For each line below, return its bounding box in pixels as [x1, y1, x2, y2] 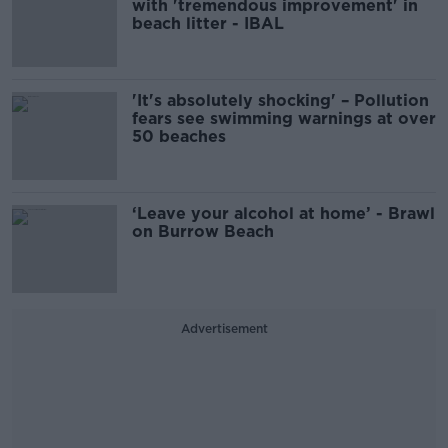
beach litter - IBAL [132, 13, 284, 33]
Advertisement [180, 320, 268, 336]
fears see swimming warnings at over [132, 108, 436, 128]
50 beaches [132, 126, 226, 146]
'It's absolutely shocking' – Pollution [132, 90, 429, 110]
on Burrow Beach [132, 221, 279, 241]
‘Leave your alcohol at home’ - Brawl [132, 203, 435, 223]
